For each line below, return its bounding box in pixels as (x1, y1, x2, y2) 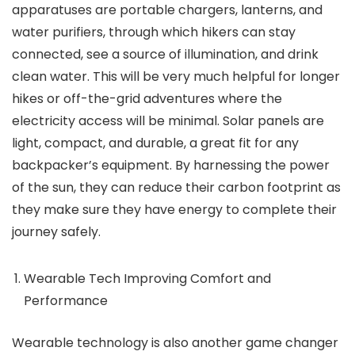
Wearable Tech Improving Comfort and (24, 269, 271, 288)
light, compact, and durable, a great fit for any (12, 134, 299, 152)
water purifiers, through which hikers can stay (12, 23, 296, 41)
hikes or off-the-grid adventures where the (12, 90, 282, 108)
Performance (24, 292, 108, 310)
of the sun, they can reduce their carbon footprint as (12, 178, 341, 197)
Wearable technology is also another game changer (12, 334, 338, 352)
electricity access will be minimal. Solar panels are (12, 112, 324, 130)
